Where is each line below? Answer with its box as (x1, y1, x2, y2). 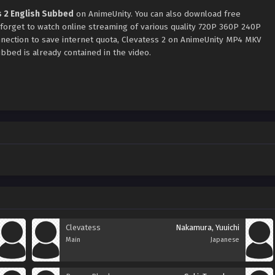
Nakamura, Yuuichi (176, 223, 239, 232)
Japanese (211, 236, 239, 244)
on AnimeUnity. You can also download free (74, 9, 241, 19)
